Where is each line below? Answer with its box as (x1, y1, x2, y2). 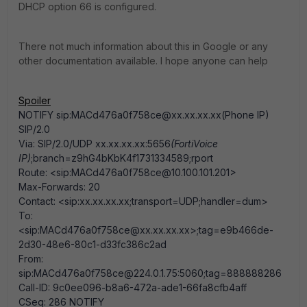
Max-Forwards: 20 (19, 181, 100, 193)
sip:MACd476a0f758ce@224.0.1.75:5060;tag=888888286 (19, 267, 282, 279)
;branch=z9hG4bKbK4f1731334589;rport (31, 152, 213, 164)
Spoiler (19, 95, 51, 106)
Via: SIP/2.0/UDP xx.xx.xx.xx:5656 (19, 138, 171, 149)
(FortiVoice (171, 138, 218, 149)
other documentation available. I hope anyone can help (19, 55, 268, 66)
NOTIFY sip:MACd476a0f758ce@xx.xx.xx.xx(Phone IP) (19, 109, 269, 121)
